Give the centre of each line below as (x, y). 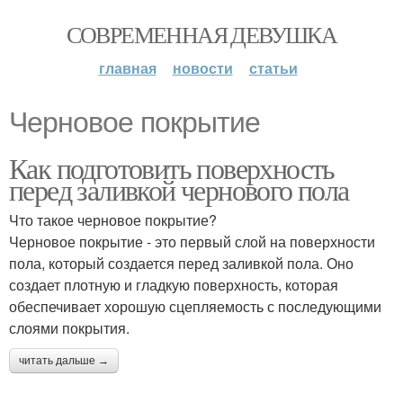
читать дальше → (64, 361)
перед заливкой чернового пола (179, 189)
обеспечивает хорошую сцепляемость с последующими (195, 306)
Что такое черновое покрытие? (113, 220)
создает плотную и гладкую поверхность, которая (174, 285)
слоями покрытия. (69, 328)
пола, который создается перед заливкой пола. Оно (181, 263)
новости (202, 68)
